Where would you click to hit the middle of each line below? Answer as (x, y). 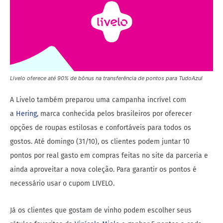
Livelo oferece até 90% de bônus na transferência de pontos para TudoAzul (106, 78)
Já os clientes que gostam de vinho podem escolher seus (101, 211)
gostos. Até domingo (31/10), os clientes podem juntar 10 (100, 142)
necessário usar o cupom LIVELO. (62, 184)
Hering (26, 114)
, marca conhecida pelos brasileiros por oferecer (114, 114)
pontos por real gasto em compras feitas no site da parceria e (109, 156)
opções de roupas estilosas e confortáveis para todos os (101, 128)
